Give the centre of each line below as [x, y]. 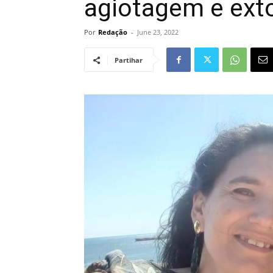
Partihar [129, 60]
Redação [113, 32]
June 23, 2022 [158, 32]
